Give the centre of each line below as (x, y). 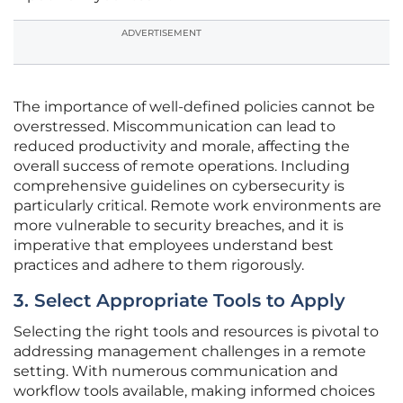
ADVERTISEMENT (161, 33)
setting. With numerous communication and (176, 372)
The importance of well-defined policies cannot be (194, 107)
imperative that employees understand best (174, 246)
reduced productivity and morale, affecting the (182, 147)
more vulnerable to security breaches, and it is (179, 226)
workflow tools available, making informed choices (194, 391)
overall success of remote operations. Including (182, 166)
